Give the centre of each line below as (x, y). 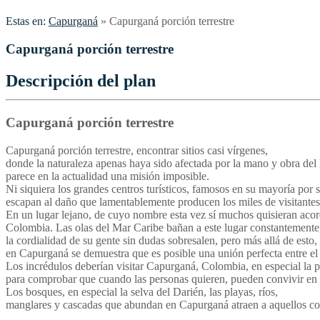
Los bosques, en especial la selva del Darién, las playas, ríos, (142, 291)
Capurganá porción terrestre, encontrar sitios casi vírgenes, (137, 150)
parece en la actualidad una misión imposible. (107, 176)
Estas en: (26, 21)
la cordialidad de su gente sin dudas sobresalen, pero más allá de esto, (161, 240)
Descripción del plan (81, 80)
